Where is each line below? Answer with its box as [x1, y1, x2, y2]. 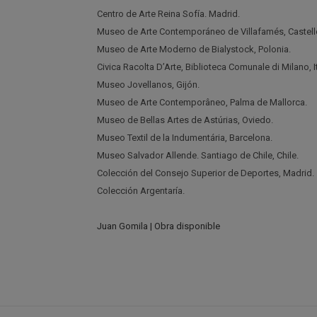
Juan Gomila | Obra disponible [97, 221, 220, 231]
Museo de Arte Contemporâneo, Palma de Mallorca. [97, 97, 307, 108]
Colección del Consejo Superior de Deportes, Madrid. [97, 168, 314, 178]
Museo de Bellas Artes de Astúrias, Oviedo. [97, 115, 273, 125]
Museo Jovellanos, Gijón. [97, 79, 200, 90]
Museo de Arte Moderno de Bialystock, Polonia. [97, 44, 291, 54]
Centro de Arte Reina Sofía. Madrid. [97, 8, 240, 19]
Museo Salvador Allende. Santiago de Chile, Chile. [97, 150, 299, 161]
